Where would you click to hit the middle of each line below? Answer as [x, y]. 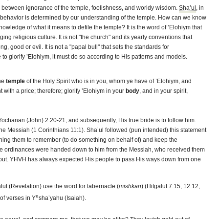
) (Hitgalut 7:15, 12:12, [171, 186]
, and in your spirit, [164, 91]
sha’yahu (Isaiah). [62, 198]
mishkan [130, 186]
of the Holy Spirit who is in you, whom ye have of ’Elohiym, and [108, 81]
